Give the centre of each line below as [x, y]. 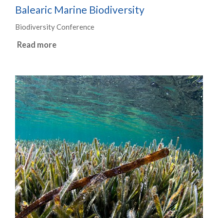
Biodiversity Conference [55, 27]
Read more [36, 45]
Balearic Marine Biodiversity [80, 9]
